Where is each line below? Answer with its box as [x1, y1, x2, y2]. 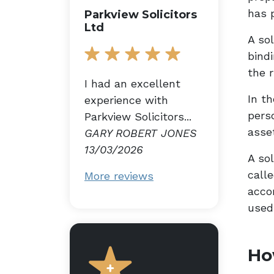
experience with [84, 93, 168, 106]
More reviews [84, 169, 154, 182]
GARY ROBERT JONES [84, 126, 197, 139]
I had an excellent [84, 76, 180, 90]
